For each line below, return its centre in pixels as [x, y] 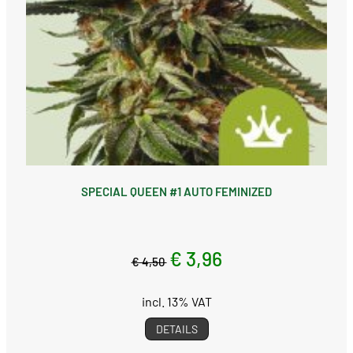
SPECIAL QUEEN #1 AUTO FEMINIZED [176, 191]
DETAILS [176, 329]
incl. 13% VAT [176, 301]
